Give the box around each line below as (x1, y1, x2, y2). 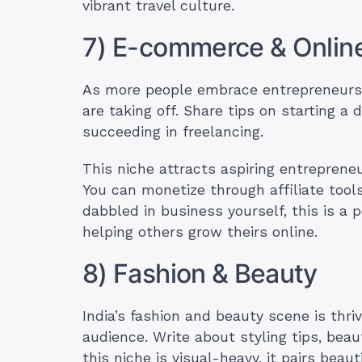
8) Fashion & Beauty (82, 258, 318, 290)
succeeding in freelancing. (82, 124, 268, 141)
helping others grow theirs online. (82, 224, 318, 241)
